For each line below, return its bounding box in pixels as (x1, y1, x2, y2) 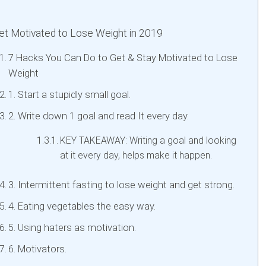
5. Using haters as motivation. (8, 222, 136, 233)
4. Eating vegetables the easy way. (8, 201, 156, 212)
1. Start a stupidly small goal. (8, 89, 131, 100)
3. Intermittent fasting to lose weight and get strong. (8, 179, 235, 191)
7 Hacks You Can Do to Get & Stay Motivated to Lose (8, 52, 237, 64)
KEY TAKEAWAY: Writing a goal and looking (59, 135, 236, 146)
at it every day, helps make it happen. (59, 150, 212, 161)
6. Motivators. (8, 243, 66, 255)
